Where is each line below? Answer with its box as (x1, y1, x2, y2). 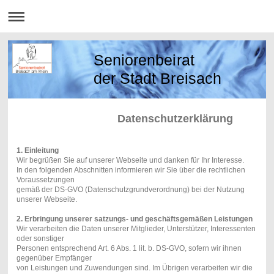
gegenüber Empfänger (16, 253, 92, 262)
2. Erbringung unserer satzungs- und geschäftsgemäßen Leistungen (16, 214, 253, 223)
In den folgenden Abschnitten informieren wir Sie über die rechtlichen (16, 165, 245, 174)
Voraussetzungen (16, 175, 75, 184)
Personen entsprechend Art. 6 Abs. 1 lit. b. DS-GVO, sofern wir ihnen (16, 243, 242, 253)
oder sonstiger (16, 234, 64, 243)
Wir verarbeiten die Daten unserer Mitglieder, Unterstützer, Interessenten (16, 224, 256, 233)
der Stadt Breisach (94, 70, 221, 87)
